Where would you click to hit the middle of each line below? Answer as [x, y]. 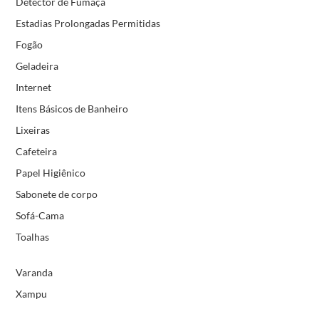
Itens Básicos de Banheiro [72, 108]
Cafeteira [36, 151]
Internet [33, 87]
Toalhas [32, 236]
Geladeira [37, 66]
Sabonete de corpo [56, 194]
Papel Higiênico [50, 172]
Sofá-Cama [40, 215]
